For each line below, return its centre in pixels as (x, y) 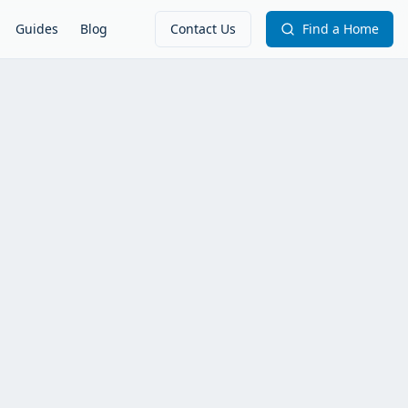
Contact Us (203, 29)
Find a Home (341, 29)
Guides (36, 29)
